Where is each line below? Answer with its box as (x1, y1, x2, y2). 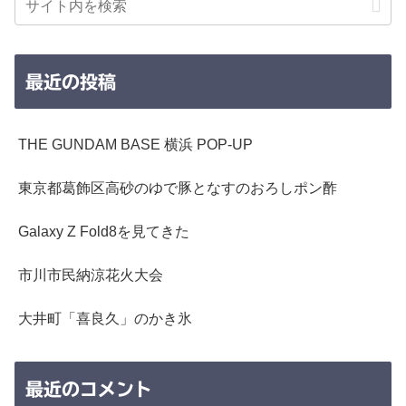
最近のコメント (25, 379, 152, 398)
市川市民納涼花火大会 (18, 267, 163, 284)
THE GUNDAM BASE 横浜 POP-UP (18, 137, 253, 153)
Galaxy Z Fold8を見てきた (18, 224, 189, 240)
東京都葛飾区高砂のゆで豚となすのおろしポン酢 (18, 180, 337, 197)
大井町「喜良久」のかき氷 (18, 311, 192, 327)
